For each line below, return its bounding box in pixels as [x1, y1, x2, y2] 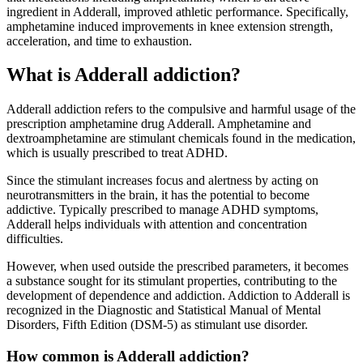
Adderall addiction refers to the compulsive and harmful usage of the [6, 102, 356, 117]
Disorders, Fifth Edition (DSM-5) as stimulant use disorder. [6, 318, 308, 332]
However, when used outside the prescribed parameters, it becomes [6, 259, 348, 274]
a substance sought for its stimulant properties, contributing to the [6, 274, 337, 288]
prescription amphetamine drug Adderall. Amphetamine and [6, 117, 311, 131]
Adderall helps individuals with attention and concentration [6, 217, 307, 232]
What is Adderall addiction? [6, 64, 241, 86]
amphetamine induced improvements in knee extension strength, [6, 19, 333, 33]
